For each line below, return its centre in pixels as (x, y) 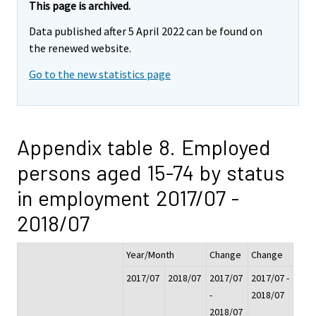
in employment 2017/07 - (128, 198)
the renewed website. (80, 48)
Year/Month (150, 255)
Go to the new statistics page (100, 74)
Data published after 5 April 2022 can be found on (146, 31)
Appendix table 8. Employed (144, 147)
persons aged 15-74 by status (151, 172)
